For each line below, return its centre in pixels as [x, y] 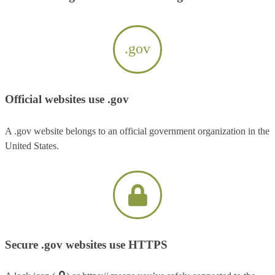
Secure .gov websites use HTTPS [86, 245]
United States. [32, 145]
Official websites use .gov [67, 99]
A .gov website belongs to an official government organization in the [137, 131]
